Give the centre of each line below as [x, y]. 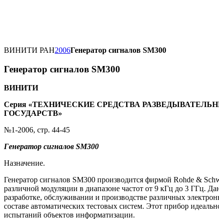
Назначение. [24, 163]
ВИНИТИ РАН [29, 50]
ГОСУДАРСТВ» [33, 113]
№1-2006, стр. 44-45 [37, 130]
